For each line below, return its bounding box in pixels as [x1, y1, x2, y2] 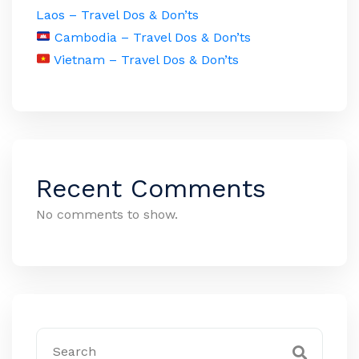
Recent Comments [36, 172, 266, 204]
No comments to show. [36, 206, 178, 222]
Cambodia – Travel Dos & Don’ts [50, 29, 252, 45]
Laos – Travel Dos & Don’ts [36, 6, 199, 22]
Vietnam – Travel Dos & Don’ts [50, 51, 240, 67]
